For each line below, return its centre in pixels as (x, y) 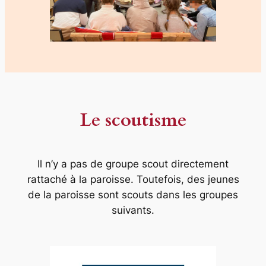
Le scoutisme (133, 120)
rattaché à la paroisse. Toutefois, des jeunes (133, 180)
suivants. (133, 210)
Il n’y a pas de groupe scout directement (133, 164)
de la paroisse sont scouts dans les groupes (133, 195)
